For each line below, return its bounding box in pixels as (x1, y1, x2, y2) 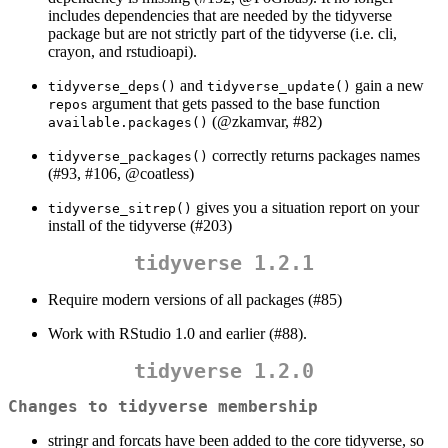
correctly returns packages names (208, 147, 420, 165)
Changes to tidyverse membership (8, 396, 318, 416)
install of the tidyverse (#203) (48, 217, 232, 235)
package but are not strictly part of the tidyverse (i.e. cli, (48, 25, 397, 43)
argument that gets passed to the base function (88, 95, 380, 113)
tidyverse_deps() (48, 79, 176, 95)
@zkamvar (217, 113, 285, 131)
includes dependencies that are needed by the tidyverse (48, 7, 392, 25)
